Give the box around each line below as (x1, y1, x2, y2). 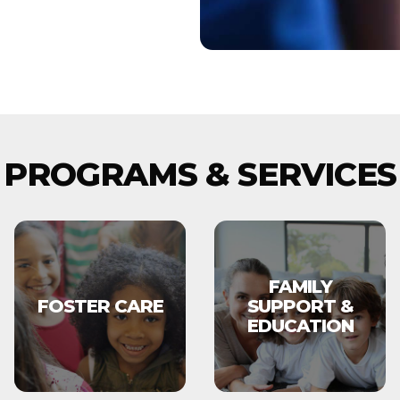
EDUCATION (246, 315, 354, 337)
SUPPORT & (246, 296, 354, 317)
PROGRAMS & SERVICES (4, 154, 396, 194)
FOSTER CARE (37, 296, 163, 317)
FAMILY (268, 276, 332, 297)
